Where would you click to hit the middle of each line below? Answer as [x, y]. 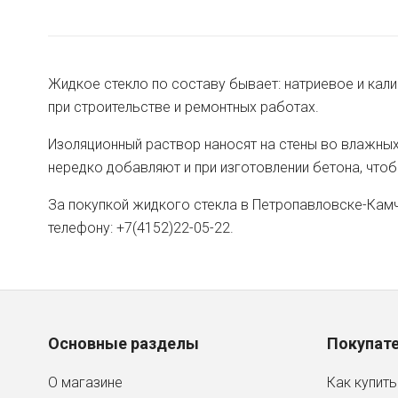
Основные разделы [123, 344]
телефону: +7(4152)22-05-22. [141, 228]
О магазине [85, 383]
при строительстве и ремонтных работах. [183, 107]
